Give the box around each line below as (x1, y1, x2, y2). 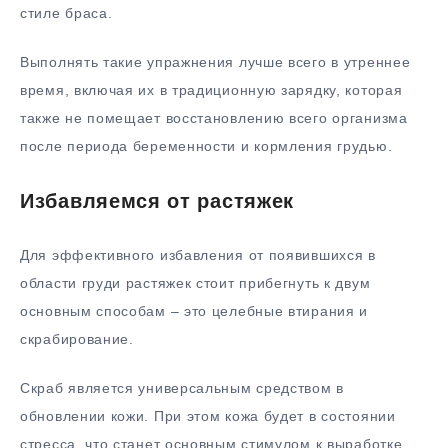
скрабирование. (20, 330, 134, 347)
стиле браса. (20, 5, 113, 22)
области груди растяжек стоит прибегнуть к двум (20, 274, 371, 291)
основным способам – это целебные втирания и (20, 302, 369, 319)
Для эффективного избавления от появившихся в (20, 246, 376, 263)
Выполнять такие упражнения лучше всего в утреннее (20, 53, 411, 70)
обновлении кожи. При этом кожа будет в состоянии (20, 407, 396, 424)
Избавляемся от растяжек (20, 190, 295, 213)
